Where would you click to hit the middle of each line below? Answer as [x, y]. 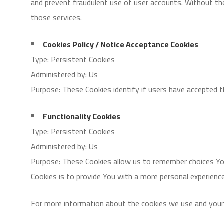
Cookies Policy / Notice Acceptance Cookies [121, 44]
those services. [56, 17]
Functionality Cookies [82, 116]
